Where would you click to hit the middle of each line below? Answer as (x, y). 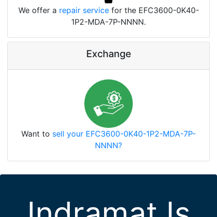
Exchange (108, 54)
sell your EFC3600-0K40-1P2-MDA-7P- (124, 133)
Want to (37, 133)
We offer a (39, 10)
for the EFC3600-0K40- (154, 10)
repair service (84, 10)
